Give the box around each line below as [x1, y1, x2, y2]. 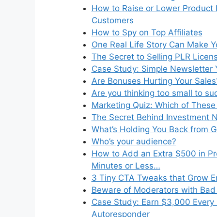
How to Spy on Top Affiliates [91, 27, 202, 37]
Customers [91, 15, 134, 25]
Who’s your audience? [91, 136, 176, 146]
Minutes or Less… [91, 160, 160, 170]
